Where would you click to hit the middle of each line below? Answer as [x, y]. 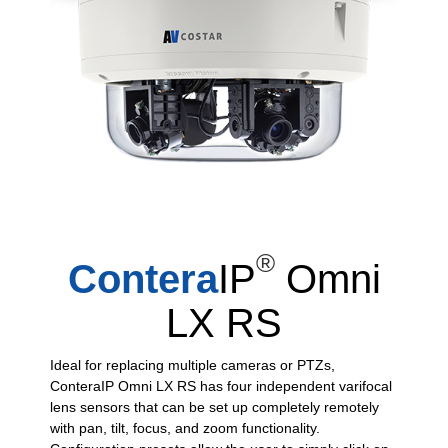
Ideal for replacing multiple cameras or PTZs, [192, 364]
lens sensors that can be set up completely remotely [214, 406]
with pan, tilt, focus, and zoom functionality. [185, 427]
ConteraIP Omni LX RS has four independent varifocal [221, 385]
